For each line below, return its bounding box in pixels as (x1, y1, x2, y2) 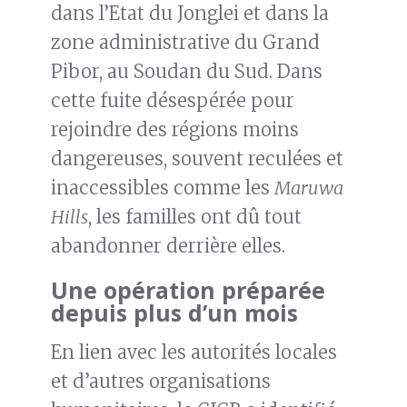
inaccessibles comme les (51, 176, 274, 200)
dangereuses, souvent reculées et (51, 147, 343, 171)
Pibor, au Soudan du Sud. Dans (51, 60, 323, 84)
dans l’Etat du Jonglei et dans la (51, 2, 329, 25)
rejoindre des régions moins (51, 118, 299, 142)
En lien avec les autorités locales (51, 341, 337, 364)
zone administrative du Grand (51, 31, 320, 55)
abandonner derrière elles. (51, 234, 285, 258)
